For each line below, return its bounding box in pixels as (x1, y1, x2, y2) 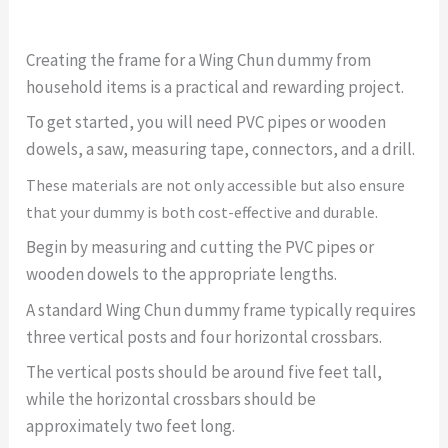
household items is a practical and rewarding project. (26, 75, 405, 98)
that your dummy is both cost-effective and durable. (26, 201, 379, 222)
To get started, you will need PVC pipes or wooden (26, 111, 387, 134)
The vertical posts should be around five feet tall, (26, 361, 383, 384)
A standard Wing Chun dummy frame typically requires (26, 298, 417, 321)
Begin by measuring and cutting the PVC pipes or (26, 236, 375, 259)
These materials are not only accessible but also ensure (26, 174, 406, 195)
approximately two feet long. (26, 415, 236, 438)
